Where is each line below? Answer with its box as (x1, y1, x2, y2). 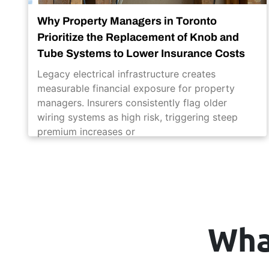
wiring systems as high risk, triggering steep (37, 110, 238, 123)
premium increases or (37, 125, 135, 138)
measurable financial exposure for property (37, 82, 235, 94)
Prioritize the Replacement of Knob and (37, 31, 239, 43)
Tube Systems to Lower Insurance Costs (37, 47, 245, 59)
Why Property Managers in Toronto (37, 14, 217, 27)
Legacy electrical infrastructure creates (37, 67, 216, 80)
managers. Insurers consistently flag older (37, 96, 227, 109)
